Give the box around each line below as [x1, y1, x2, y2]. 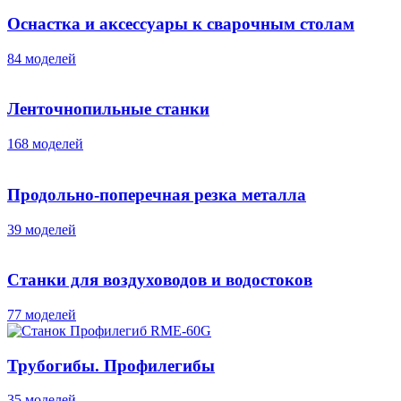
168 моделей [7, 136, 83, 152]
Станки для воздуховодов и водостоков [7, 270, 312, 290]
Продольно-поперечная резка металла [7, 184, 306, 204]
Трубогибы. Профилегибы [7, 355, 215, 375]
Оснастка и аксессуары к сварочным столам [7, 13, 354, 33]
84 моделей [7, 50, 76, 66]
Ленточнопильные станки [7, 99, 209, 119]
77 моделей [7, 306, 76, 322]
